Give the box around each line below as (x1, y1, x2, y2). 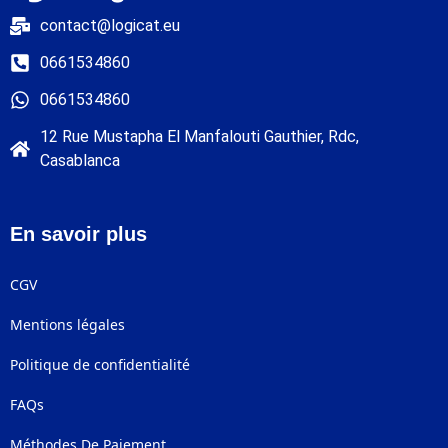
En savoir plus (10, 223, 147, 246)
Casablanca (40, 151, 120, 171)
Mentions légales (10, 315, 125, 335)
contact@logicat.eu (40, 16, 180, 36)
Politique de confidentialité (10, 355, 190, 375)
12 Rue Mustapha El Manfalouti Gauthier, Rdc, (40, 127, 359, 147)
